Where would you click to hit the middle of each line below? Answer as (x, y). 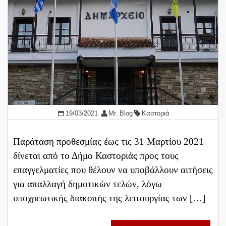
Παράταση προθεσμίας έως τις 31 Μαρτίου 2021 (108, 141)
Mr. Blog (121, 113)
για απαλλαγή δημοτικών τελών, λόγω (88, 184)
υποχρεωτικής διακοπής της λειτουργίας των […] (109, 198)
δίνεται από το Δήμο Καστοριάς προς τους (96, 155)
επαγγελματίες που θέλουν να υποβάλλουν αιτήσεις (113, 169)
